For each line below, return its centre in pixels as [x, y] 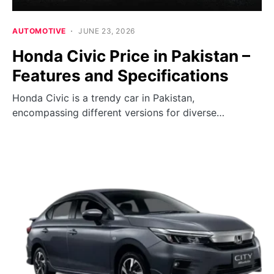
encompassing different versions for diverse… [118, 113]
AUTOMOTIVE [39, 31]
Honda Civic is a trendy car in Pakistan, [103, 98]
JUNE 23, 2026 [107, 31]
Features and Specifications [120, 76]
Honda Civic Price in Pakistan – [131, 56]
